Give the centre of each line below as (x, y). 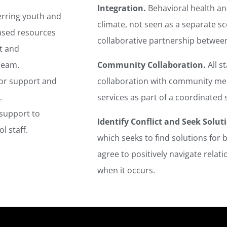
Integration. (122, 8)
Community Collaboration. (152, 65)
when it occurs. (126, 171)
